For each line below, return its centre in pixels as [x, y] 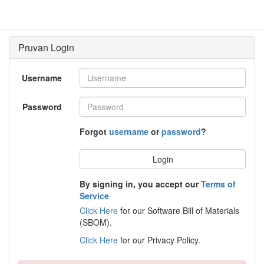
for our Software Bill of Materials [179, 210]
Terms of [218, 184]
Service [94, 195]
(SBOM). [96, 222]
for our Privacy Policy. [159, 240]
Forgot [94, 131]
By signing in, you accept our [140, 184]
